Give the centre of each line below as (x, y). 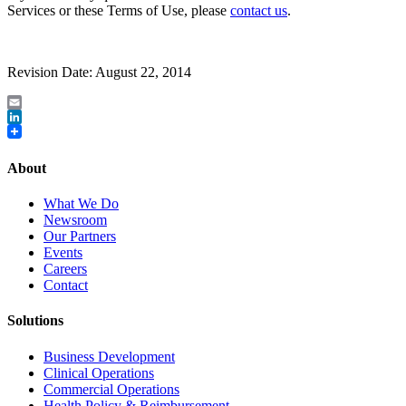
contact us (259, 10)
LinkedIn (34, 130)
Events (63, 253)
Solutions (35, 321)
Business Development (109, 356)
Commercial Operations (111, 389)
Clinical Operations (99, 372)
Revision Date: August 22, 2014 (99, 72)
